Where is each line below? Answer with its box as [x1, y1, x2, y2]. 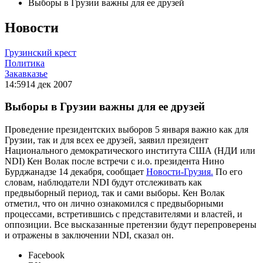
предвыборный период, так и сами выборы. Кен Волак [5, 188, 225, 198]
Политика [5, 58, 45, 68]
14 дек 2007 [26, 79, 72, 89]
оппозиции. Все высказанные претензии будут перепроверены [5, 220, 257, 230]
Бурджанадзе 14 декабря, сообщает [5, 167, 146, 177]
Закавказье [5, 68, 48, 79]
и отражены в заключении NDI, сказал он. [5, 230, 174, 241]
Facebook [28, 250, 65, 261]
